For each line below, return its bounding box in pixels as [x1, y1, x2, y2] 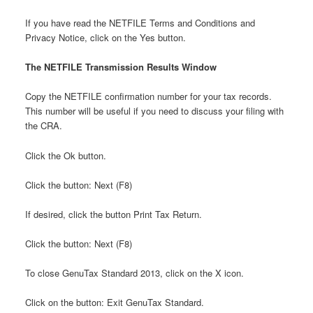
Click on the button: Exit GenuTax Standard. [24, 296, 204, 310]
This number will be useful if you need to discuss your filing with [24, 104, 284, 118]
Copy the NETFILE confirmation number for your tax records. [24, 89, 272, 103]
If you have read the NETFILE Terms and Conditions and [24, 16, 255, 30]
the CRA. [24, 119, 62, 133]
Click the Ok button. [24, 148, 106, 162]
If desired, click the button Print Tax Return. [24, 207, 202, 221]
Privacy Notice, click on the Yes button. [24, 31, 186, 45]
